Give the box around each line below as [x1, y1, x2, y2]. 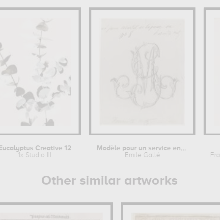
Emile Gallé [124, 152, 160, 159]
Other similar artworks [41, 174, 178, 188]
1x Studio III [18, 152, 52, 159]
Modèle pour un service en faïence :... [181, 145, 187, 152]
